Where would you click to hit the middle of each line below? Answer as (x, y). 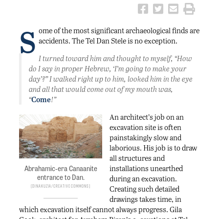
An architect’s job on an (147, 117)
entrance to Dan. (61, 177)
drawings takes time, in (145, 199)
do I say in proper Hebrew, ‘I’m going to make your (108, 68)
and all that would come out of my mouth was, (101, 89)
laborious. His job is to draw (153, 147)
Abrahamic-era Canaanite (61, 168)
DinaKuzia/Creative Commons (61, 186)
